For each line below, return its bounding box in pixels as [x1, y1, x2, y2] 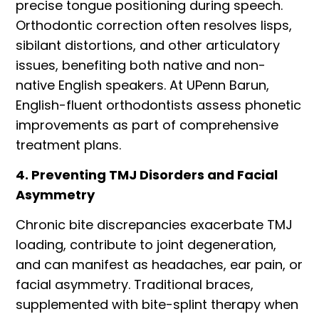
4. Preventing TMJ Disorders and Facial [16, 166, 278, 184]
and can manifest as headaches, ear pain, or [16, 256, 303, 274]
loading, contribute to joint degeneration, [16, 236, 277, 254]
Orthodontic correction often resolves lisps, [16, 16, 293, 34]
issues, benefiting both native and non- [16, 56, 266, 74]
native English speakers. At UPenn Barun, [16, 75, 270, 94]
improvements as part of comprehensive [16, 115, 279, 134]
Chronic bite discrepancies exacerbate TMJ [16, 216, 293, 234]
